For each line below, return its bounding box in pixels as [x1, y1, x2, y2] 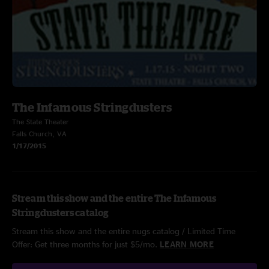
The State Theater [12, 118, 69, 125]
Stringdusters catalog [12, 207, 109, 218]
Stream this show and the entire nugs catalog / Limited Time [12, 226, 235, 235]
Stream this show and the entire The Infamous [12, 193, 217, 204]
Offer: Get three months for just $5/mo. [12, 240, 160, 249]
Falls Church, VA [12, 130, 67, 138]
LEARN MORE [160, 240, 214, 249]
